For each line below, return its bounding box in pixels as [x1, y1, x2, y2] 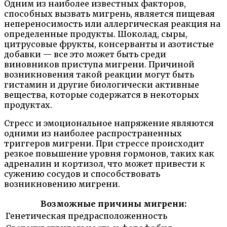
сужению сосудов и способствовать [4, 169, 160, 179]
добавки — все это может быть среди [4, 49, 166, 60]
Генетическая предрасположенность [6, 211, 167, 221]
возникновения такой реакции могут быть [4, 69, 194, 80]
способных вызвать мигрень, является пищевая [4, 9, 215, 19]
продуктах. [4, 100, 52, 110]
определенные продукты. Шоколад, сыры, [4, 29, 187, 40]
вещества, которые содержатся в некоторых [4, 90, 199, 100]
